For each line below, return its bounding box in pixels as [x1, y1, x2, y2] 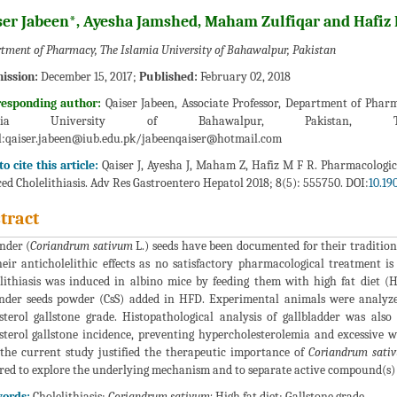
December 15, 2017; [37, 69, 139, 85]
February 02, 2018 [197, 69, 291, 85]
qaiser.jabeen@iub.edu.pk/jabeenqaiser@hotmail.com [4, 131, 282, 147]
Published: [138, 69, 198, 85]
